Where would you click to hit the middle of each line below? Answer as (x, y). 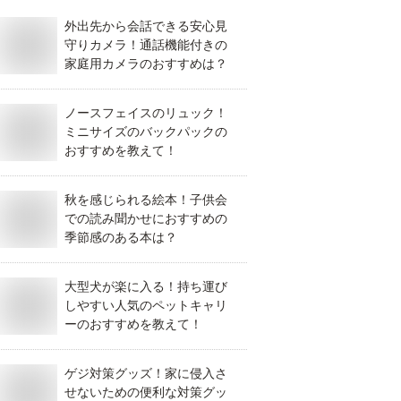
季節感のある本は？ (121, 237)
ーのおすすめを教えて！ (133, 324)
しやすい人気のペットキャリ (146, 305)
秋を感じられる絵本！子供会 (146, 200)
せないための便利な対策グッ (146, 392)
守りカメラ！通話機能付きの (146, 45)
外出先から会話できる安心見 (146, 26)
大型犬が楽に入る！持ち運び (146, 286)
